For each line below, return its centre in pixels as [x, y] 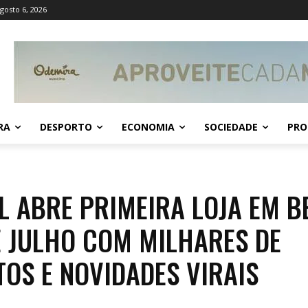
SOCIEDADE [231, 127]
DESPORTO [66, 127]
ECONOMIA [148, 127]
